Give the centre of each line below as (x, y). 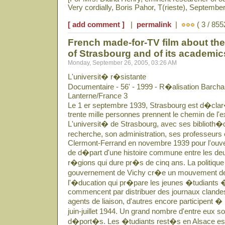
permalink (154, 24)
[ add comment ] (96, 24)
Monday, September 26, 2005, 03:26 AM (122, 63)
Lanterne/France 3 (98, 96)
